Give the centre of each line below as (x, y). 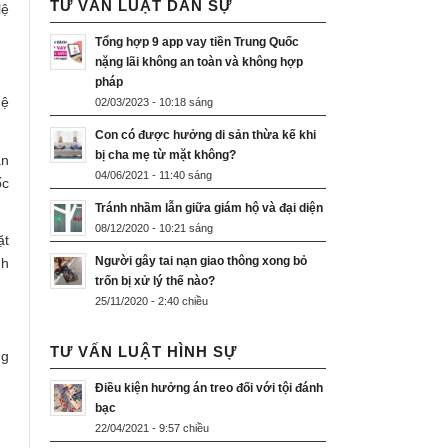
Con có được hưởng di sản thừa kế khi (205, 135)
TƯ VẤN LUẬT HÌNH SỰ (143, 352)
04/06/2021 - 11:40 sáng (153, 175)
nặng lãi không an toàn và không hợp (199, 62)
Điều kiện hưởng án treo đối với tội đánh (209, 388)
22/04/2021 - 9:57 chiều (152, 428)
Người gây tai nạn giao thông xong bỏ (201, 261)
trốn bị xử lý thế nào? (155, 281)
